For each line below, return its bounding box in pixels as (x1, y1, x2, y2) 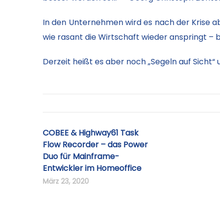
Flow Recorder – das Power (43, 139, 148, 150)
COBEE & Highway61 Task (43, 127, 138, 138)
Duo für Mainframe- (43, 151, 119, 162)
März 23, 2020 (43, 176, 89, 186)
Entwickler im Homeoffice (43, 163, 141, 174)
